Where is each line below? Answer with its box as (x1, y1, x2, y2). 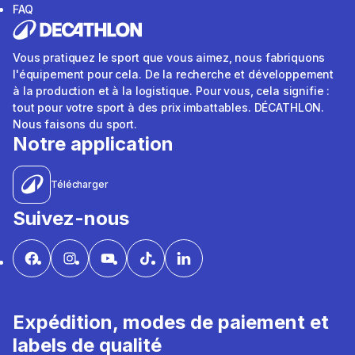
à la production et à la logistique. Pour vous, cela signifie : (13, 84, 330, 98)
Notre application (13, 132, 174, 156)
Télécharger (51, 177, 109, 190)
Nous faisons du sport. (13, 117, 137, 132)
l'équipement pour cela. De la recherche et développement (13, 67, 334, 82)
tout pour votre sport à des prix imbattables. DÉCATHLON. (13, 101, 325, 115)
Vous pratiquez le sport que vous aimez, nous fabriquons (13, 51, 326, 65)
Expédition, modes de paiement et (13, 311, 329, 334)
